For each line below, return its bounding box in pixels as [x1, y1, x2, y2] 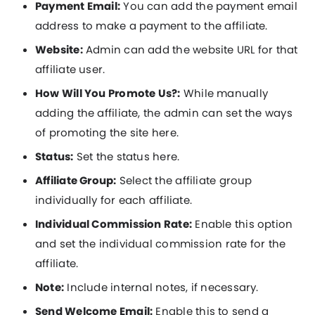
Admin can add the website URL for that [82, 42, 298, 57]
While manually [180, 86, 268, 101]
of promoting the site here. [35, 125, 179, 140]
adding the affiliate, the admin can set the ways [35, 105, 292, 120]
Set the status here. [73, 149, 180, 164]
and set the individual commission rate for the [35, 236, 286, 251]
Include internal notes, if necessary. [64, 280, 259, 295]
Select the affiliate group [116, 173, 252, 188]
